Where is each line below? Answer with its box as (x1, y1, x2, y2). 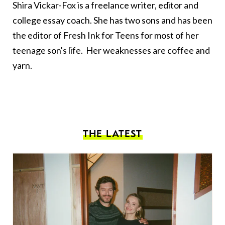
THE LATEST (82, 128, 143, 140)
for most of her (139, 30, 199, 41)
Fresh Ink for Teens (63, 30, 139, 41)
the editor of (13, 30, 63, 41)
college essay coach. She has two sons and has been (13, 15, 212, 26)
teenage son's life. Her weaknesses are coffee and (13, 45, 210, 56)
